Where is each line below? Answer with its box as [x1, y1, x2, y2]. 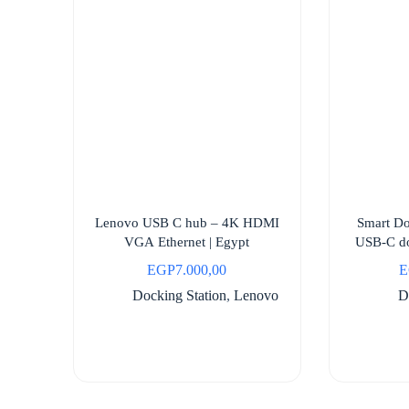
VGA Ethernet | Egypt [124, 234, 250, 249]
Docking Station [131, 287, 226, 303]
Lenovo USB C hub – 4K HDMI [94, 215, 279, 230]
